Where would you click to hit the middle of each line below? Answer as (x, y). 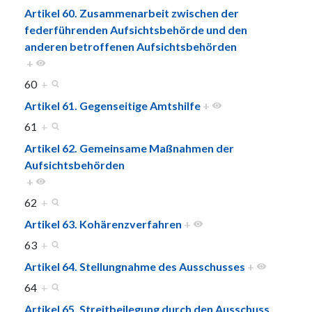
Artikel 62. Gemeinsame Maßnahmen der (129, 148)
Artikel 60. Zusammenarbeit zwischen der (132, 13)
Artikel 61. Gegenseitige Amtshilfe (112, 105)
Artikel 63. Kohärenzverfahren (103, 224)
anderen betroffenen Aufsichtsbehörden (131, 46)
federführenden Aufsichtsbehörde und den (136, 29)
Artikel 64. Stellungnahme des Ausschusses (135, 266)
